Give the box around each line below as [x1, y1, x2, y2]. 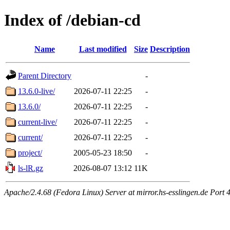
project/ [18, 148, 42, 157]
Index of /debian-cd [4, 11, 141, 30]
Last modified [79, 44, 127, 53]
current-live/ [18, 117, 57, 126]
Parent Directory [18, 71, 71, 80]
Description [150, 44, 190, 53]
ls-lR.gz [18, 163, 43, 172]
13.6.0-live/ [18, 86, 55, 95]
